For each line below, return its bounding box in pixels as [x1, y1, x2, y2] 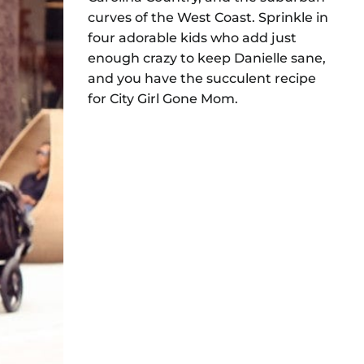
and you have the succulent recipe [88, 71, 316, 87]
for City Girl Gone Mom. [88, 91, 238, 107]
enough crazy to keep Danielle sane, [88, 50, 326, 67]
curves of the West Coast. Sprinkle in [88, 10, 328, 26]
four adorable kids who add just [88, 30, 297, 46]
